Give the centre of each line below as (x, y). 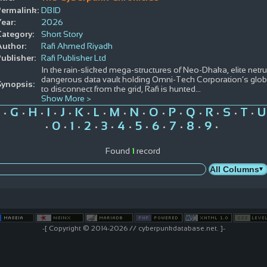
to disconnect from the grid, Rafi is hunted (118, 89)
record (148, 150)
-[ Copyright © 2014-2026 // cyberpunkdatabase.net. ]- (133, 228)
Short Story (62, 34)
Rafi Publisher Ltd (73, 58)
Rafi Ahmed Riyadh (77, 46)
